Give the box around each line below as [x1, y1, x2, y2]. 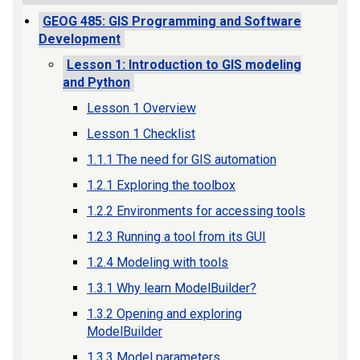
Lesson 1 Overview [87, 100, 196, 116]
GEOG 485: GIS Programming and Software [43, 14, 301, 29]
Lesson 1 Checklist [87, 126, 195, 141]
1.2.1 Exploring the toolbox [87, 178, 235, 193]
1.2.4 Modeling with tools [87, 255, 228, 270]
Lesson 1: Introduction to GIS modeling [67, 57, 301, 72]
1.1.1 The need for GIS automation [87, 152, 276, 167]
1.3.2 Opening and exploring [87, 306, 242, 321]
